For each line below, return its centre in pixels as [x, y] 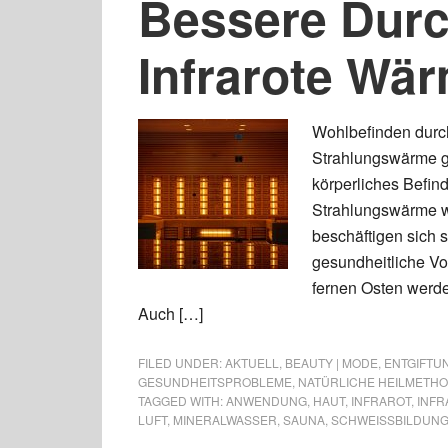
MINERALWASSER [225, 419]
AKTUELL [252, 362]
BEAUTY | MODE [331, 362]
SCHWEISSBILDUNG [385, 419]
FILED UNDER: [181, 362]
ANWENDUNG [266, 400]
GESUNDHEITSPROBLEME [215, 381]
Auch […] [170, 313]
